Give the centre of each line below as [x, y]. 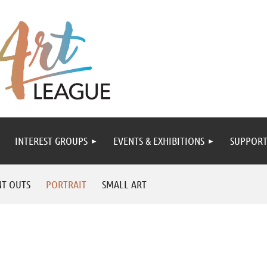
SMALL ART [124, 184]
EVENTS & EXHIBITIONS [159, 141]
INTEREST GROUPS [51, 141]
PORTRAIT [66, 184]
